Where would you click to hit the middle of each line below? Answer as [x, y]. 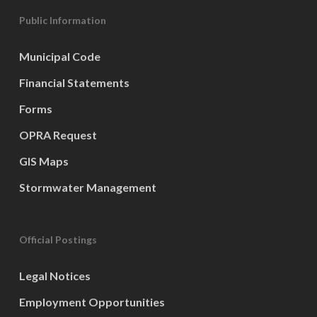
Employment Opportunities [92, 301]
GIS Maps [44, 161]
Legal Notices [54, 275]
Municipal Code [59, 56]
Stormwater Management [87, 187]
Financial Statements [74, 82]
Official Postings [58, 239]
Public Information [62, 20]
